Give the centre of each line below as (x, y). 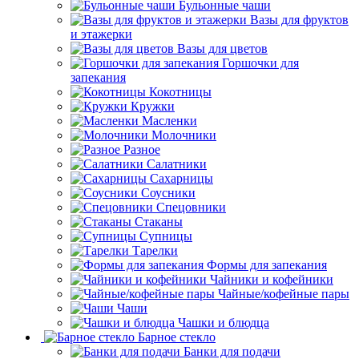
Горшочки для (260, 63)
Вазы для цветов (222, 48)
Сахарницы (182, 178)
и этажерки (101, 34)
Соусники (168, 192)
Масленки (169, 120)
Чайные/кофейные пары (284, 293)
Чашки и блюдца (224, 322)
